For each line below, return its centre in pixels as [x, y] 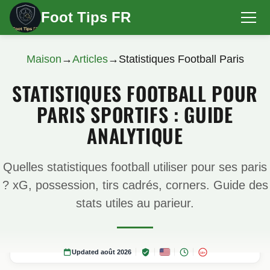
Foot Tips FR [86, 17]
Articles [90, 59]
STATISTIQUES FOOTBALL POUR [135, 93]
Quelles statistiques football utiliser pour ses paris [135, 167]
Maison [44, 59]
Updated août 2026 [102, 252]
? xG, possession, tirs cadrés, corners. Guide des [135, 185]
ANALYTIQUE [135, 135]
